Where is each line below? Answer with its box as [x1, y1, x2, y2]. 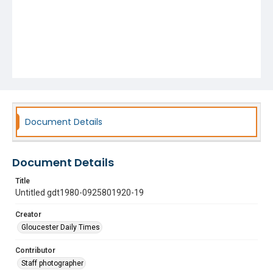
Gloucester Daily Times [21, 223, 100, 232]
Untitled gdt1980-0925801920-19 [15, 188, 144, 197]
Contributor [15, 246, 55, 255]
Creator [15, 210, 41, 219]
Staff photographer [21, 259, 83, 268]
